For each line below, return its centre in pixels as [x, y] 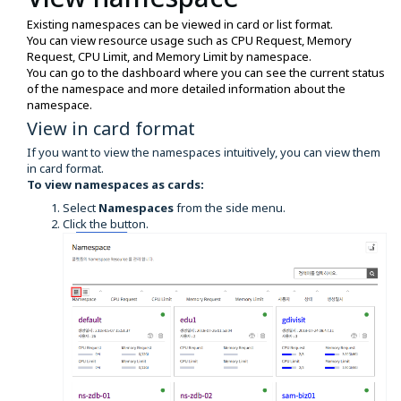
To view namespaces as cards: [115, 184]
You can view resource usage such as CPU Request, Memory [189, 40]
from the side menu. [231, 208]
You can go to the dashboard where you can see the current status [206, 73]
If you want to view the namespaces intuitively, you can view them [204, 152]
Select [81, 208]
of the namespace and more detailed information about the [186, 89]
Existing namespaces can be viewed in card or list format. [180, 24]
